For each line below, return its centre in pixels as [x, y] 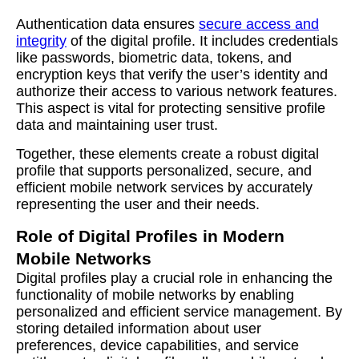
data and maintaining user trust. [117, 125]
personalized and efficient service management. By [179, 312]
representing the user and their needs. [138, 204]
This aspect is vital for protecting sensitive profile [171, 108]
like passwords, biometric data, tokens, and [154, 58]
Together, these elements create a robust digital [167, 154]
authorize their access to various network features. [177, 91]
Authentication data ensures [107, 24]
